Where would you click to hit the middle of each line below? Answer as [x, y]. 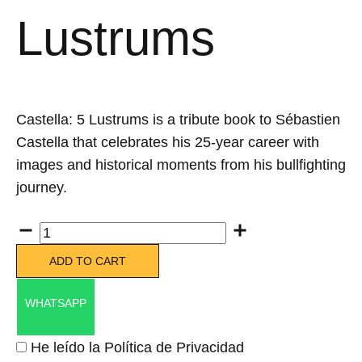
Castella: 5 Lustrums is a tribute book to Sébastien [178, 120]
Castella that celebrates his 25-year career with [168, 143]
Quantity [42, 232]
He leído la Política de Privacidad [137, 348]
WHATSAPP [56, 303]
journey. [42, 188]
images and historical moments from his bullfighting [181, 165]
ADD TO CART [88, 261]
